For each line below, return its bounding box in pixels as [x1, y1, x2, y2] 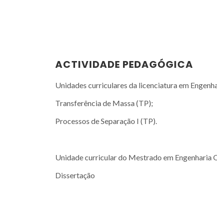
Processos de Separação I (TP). [55, 116, 157, 126]
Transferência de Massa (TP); [55, 98, 153, 108]
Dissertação [55, 170, 95, 180]
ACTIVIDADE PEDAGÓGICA [55, 57, 193, 71]
